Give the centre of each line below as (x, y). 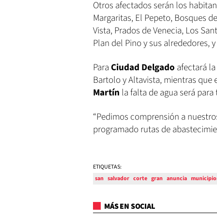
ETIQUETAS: (107, 167)
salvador (118, 178)
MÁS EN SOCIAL (129, 206)
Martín (107, 93)
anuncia (177, 178)
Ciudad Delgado (144, 68)
